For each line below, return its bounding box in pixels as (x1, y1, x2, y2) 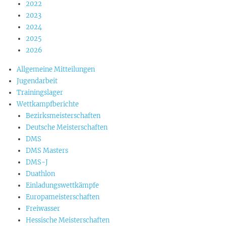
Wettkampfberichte (17, 100, 79, 108)
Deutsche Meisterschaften (26, 123, 107, 132)
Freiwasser (26, 204, 60, 213)
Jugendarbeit (17, 77, 58, 85)
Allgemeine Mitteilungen (17, 65, 95, 74)
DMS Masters (26, 146, 68, 155)
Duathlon (26, 169, 55, 178)
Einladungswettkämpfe (26, 181, 99, 190)
